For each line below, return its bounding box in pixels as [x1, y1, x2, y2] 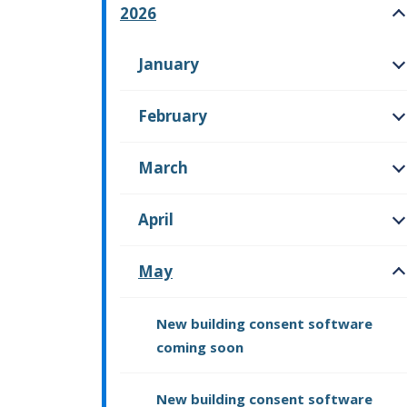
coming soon [156, 338, 243, 357]
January [138, 54, 199, 75]
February [138, 105, 207, 127]
